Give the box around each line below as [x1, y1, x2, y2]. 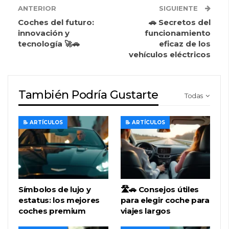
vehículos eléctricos [129, 50, 211, 60]
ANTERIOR [18, 4, 56, 13]
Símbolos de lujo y [18, 184, 91, 194]
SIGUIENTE [159, 4, 200, 13]
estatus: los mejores [18, 195, 100, 205]
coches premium [18, 205, 86, 216]
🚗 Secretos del [149, 17, 211, 28]
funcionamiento [145, 28, 211, 38]
